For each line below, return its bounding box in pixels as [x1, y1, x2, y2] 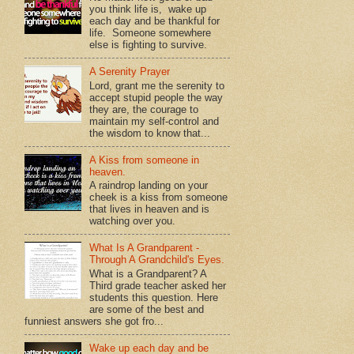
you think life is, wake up [89, 2, 207, 15]
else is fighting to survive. [89, 38, 208, 51]
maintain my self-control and [89, 115, 220, 127]
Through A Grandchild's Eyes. [89, 254, 225, 266]
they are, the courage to [89, 103, 199, 115]
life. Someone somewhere [89, 26, 212, 39]
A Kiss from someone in [89, 153, 200, 166]
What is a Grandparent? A [89, 267, 207, 280]
